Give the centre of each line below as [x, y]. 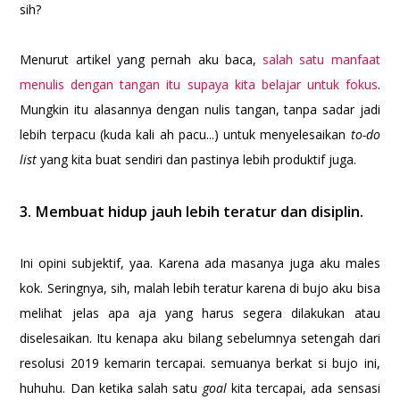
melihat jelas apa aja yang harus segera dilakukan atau [200, 313]
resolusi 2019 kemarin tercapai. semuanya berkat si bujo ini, [200, 363]
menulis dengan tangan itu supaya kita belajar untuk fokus [199, 85]
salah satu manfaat [321, 60]
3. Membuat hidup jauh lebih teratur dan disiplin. [194, 212]
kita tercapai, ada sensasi [305, 388]
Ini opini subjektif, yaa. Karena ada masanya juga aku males [200, 263]
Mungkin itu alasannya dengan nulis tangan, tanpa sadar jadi [200, 110]
